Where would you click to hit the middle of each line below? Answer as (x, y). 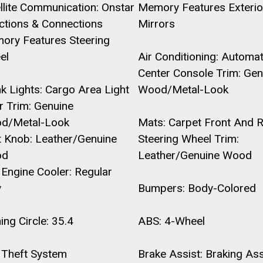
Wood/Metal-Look (183, 90)
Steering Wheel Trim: (188, 139)
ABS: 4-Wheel (171, 221)
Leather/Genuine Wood (195, 155)
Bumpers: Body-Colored (197, 188)
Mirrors (156, 24)
